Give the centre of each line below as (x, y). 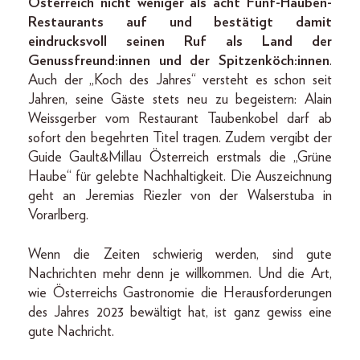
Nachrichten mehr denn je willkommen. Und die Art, (180, 274)
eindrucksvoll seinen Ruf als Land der (180, 42)
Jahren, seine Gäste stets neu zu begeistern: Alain (180, 100)
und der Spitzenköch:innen (244, 61)
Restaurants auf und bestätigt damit (180, 23)
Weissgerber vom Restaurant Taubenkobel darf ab (180, 119)
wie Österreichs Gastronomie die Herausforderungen (180, 294)
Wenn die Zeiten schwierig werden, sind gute (180, 255)
